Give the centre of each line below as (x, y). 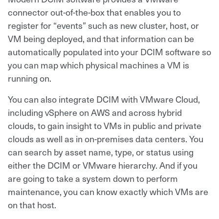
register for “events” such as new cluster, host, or (103, 25)
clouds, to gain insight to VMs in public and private (105, 125)
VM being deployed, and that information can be (101, 38)
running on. (30, 78)
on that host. (32, 204)
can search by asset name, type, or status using (101, 152)
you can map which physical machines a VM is (99, 65)
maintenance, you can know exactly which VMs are (108, 191)
